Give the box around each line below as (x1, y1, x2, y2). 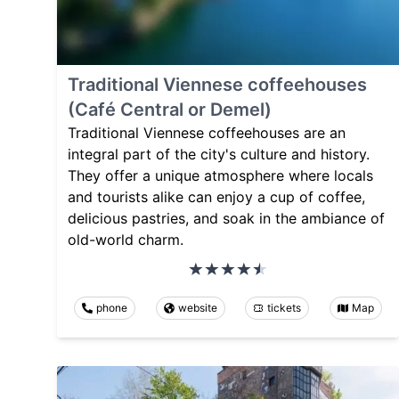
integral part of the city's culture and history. (68, 144, 370, 163)
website (177, 300, 217, 314)
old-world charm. (68, 230, 183, 248)
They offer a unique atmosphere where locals (68, 166, 373, 184)
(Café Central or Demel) (68, 98, 272, 120)
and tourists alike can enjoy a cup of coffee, (68, 187, 365, 206)
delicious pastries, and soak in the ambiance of (68, 208, 385, 227)
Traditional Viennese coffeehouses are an (68, 123, 346, 142)
